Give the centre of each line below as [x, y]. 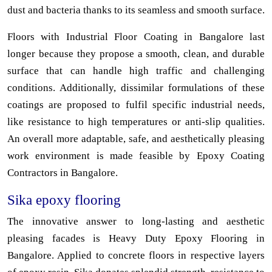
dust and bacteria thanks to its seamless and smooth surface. [136, 10]
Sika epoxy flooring [64, 200]
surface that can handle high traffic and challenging [136, 71]
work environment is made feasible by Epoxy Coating [136, 156]
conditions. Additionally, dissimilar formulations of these [136, 88]
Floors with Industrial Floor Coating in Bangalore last [136, 37]
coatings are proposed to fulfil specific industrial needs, [136, 105]
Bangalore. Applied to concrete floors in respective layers [136, 256]
